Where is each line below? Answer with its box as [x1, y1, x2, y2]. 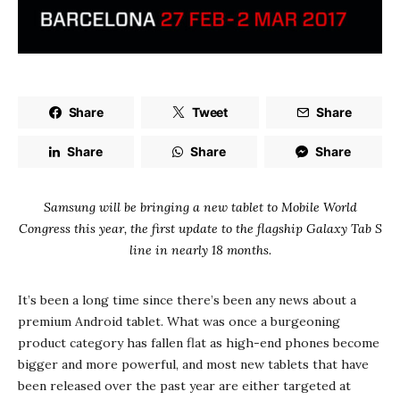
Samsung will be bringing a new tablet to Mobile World [43, 198, 357, 215]
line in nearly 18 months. [129, 241, 271, 258]
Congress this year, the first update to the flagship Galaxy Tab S [18, 220, 382, 237]
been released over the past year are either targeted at [18, 377, 351, 394]
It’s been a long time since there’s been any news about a [18, 291, 356, 308]
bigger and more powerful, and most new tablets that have [18, 355, 369, 372]
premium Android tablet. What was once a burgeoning [18, 312, 340, 329]
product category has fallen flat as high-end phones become [18, 334, 379, 351]
